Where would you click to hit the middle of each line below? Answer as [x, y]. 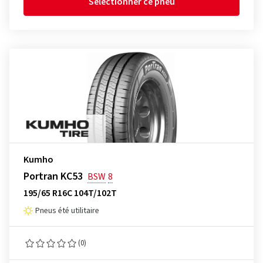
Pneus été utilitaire [67, 211]
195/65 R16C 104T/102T [70, 193]
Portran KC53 [53, 176]
